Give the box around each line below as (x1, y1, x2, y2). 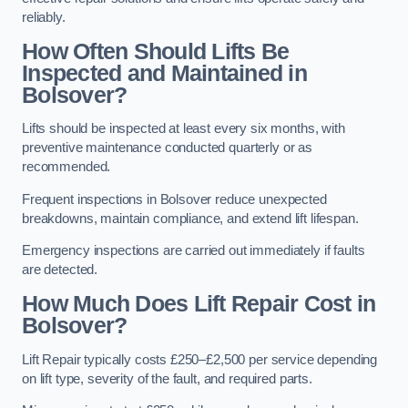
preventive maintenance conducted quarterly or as (22, 140, 313, 156)
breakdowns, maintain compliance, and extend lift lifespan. (22, 210, 362, 226)
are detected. (22, 262, 98, 278)
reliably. (22, 10, 66, 25)
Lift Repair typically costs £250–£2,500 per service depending (22, 352, 378, 367)
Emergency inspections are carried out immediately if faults (22, 243, 365, 259)
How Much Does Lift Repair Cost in (22, 291, 376, 317)
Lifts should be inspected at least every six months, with (22, 121, 345, 137)
